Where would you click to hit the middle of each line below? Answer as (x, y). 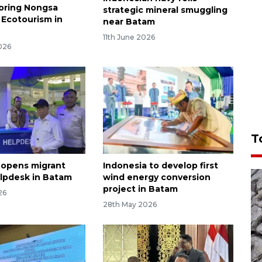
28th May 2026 (130, 204)
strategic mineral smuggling (165, 10)
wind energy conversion (156, 177)
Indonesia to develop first (160, 166)
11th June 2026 (129, 37)
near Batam (129, 22)
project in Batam (140, 189)
